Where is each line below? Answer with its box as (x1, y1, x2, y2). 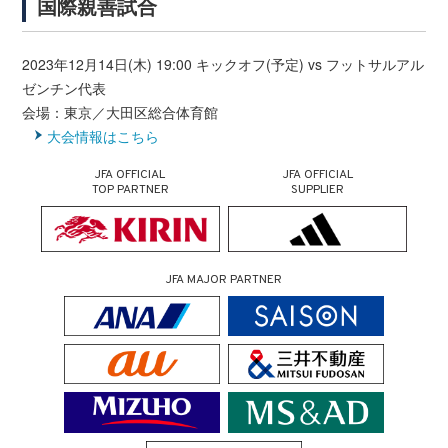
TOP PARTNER (91, 182, 169, 199)
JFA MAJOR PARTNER (165, 272, 282, 289)
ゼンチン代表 (22, 78, 107, 99)
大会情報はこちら (47, 126, 160, 147)
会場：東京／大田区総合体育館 (22, 102, 219, 123)
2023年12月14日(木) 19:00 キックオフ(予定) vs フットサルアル (22, 54, 425, 75)
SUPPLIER (291, 182, 345, 199)
